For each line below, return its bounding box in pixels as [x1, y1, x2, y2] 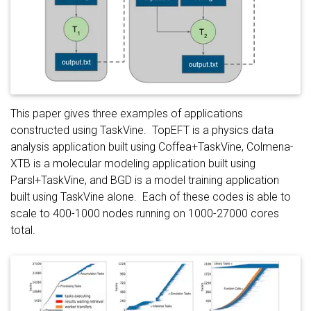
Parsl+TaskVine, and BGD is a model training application [10, 174, 279, 187]
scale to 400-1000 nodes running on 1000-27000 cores [10, 207, 279, 221]
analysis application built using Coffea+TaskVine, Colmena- [10, 140, 294, 154]
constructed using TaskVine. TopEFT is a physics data [10, 124, 274, 137]
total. [10, 224, 35, 237]
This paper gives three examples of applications [10, 107, 243, 121]
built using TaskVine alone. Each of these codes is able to [10, 190, 291, 204]
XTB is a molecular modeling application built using [10, 157, 255, 171]
